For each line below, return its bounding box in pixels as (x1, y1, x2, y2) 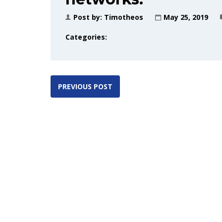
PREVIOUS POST (58, 82, 112, 91)
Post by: (73, 12, 104, 22)
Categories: (65, 32, 107, 42)
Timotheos (104, 12, 143, 22)
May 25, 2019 (164, 12, 208, 22)
